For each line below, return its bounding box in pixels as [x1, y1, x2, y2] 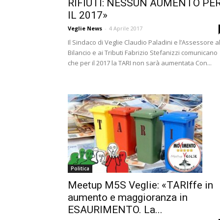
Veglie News [68, 25, 102, 32]
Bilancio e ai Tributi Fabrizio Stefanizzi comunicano [68, 48, 218, 57]
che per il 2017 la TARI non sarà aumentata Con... [68, 58, 212, 67]
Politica [71, 165, 89, 172]
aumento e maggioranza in [68, 191, 188, 203]
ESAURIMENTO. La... [68, 203, 163, 216]
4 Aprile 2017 [109, 25, 142, 32]
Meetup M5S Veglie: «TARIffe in [68, 179, 213, 191]
